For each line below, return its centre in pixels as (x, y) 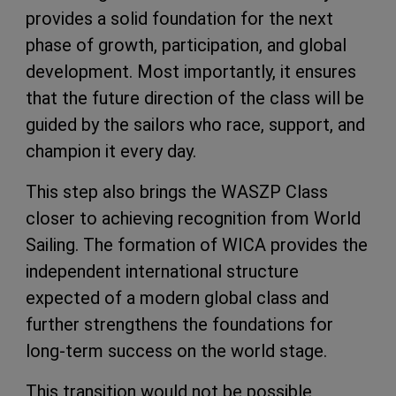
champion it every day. (111, 151)
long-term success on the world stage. (176, 351)
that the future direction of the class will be (195, 98)
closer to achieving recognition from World (193, 218)
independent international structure (162, 271)
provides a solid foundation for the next (179, 19)
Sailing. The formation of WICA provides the (197, 245)
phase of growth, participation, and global (186, 45)
